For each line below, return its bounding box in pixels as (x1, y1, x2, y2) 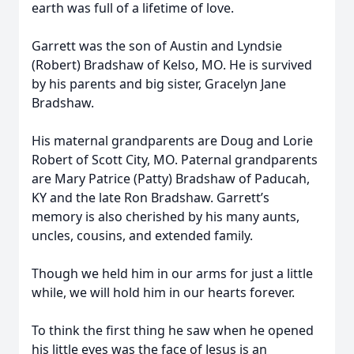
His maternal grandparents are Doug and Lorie (32, 132, 313, 149)
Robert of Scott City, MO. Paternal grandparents (32, 151, 318, 168)
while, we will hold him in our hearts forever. (32, 284, 295, 301)
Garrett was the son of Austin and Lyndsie (32, 37, 282, 55)
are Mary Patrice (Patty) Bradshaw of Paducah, (32, 170, 310, 187)
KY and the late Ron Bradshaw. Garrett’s (32, 189, 269, 206)
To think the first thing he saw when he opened (32, 322, 314, 339)
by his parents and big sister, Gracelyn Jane (32, 75, 286, 92)
